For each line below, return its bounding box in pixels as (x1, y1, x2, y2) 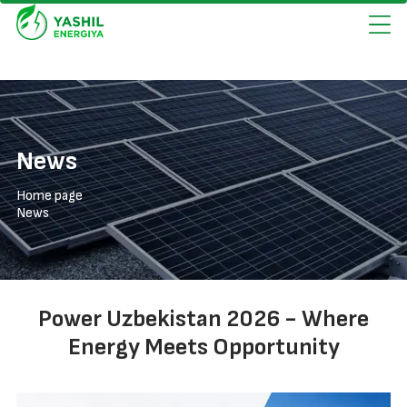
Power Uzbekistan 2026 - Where (38, 305, 369, 333)
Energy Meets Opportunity (67, 333, 340, 362)
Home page (15, 187, 83, 204)
